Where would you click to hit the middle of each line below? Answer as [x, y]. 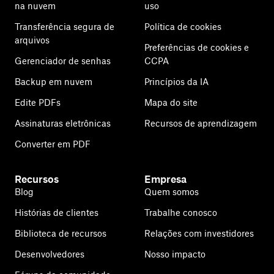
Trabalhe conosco [181, 213]
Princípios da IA [176, 82]
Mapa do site [171, 102]
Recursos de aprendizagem [201, 123]
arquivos [32, 40]
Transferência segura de [65, 27]
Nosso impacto [175, 254]
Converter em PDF [53, 144]
